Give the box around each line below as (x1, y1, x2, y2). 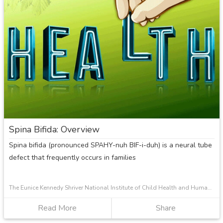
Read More (38, 203, 77, 214)
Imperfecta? (77, 18, 118, 29)
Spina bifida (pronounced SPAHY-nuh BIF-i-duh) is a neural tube (8, 140, 212, 150)
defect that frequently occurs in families (8, 153, 136, 163)
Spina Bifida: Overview (8, 123, 100, 136)
